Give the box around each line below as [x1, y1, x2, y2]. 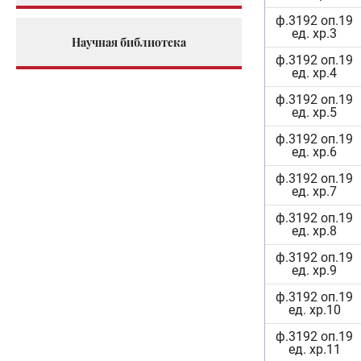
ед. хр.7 [292, 184, 337, 199]
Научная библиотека [72, 34, 186, 50]
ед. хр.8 [292, 223, 337, 239]
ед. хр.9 [292, 263, 337, 278]
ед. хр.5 [292, 105, 337, 120]
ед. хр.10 [288, 302, 341, 317]
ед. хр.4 [292, 65, 337, 81]
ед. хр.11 [288, 342, 341, 357]
